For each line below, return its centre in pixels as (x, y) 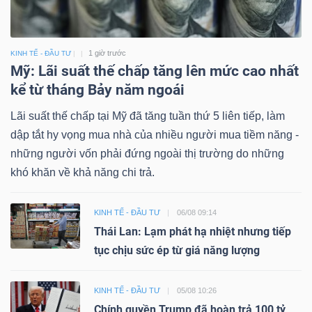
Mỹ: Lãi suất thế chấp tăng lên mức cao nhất (155, 71)
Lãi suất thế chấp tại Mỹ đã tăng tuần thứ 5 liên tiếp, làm (148, 116)
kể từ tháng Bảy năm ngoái (97, 90)
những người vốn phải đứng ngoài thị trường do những (147, 154)
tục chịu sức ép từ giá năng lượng (177, 251)
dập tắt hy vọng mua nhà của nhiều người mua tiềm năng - (155, 135)
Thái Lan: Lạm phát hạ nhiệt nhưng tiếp (193, 232)
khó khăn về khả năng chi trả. (83, 173)
